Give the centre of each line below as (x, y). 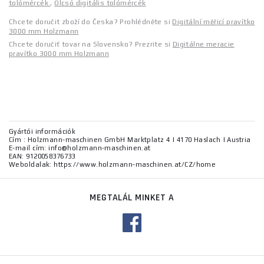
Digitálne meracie (203, 44)
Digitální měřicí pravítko (214, 22)
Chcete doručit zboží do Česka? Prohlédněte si (91, 22)
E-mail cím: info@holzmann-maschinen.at (80, 148)
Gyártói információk (42, 132)
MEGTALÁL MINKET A (132, 198)
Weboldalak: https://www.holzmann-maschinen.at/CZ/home (113, 165)
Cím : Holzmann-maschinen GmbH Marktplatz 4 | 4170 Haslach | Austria (130, 140)
